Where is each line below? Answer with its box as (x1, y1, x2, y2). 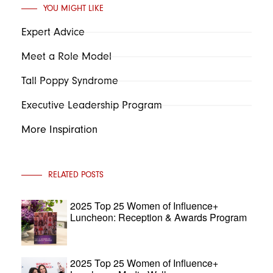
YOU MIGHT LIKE (43, 3, 104, 13)
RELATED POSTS (48, 169, 104, 180)
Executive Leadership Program (21, 99, 162, 112)
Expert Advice (21, 26, 85, 38)
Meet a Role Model (21, 50, 112, 63)
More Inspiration (21, 123, 97, 136)
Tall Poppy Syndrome (21, 74, 118, 87)
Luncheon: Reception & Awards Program (70, 210, 247, 224)
